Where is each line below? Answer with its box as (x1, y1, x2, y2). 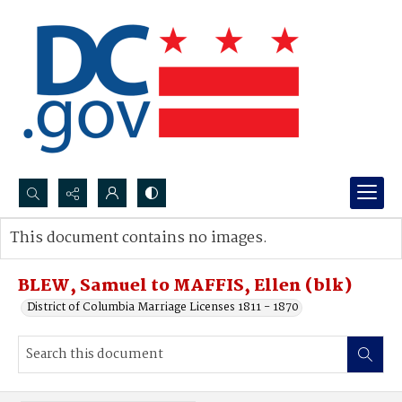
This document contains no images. (10, 226, 267, 250)
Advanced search (28, 247, 120, 266)
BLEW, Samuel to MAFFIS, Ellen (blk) (18, 273, 353, 300)
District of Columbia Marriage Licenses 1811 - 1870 (27, 298, 299, 317)
